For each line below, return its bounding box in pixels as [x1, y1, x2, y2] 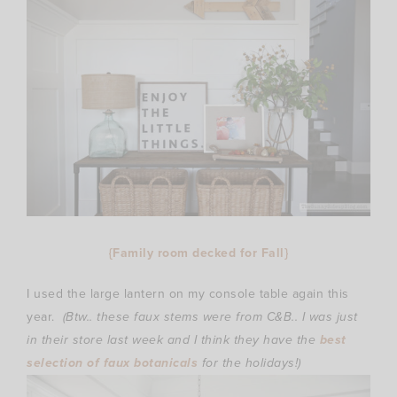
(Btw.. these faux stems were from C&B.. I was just [62, 307, 358, 326]
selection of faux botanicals [27, 353, 198, 372]
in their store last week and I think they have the [27, 330, 320, 349]
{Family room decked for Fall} [108, 243, 289, 262]
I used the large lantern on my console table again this [27, 284, 349, 303]
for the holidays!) [198, 353, 301, 372]
